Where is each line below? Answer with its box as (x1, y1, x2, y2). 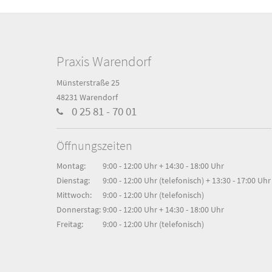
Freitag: (56, 218, 83, 229)
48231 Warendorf (56, 91, 118, 103)
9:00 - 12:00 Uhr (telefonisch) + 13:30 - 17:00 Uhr (102, 174, 271, 186)
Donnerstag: (56, 203, 101, 215)
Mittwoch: (56, 189, 92, 200)
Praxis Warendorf (56, 52, 151, 70)
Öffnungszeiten (56, 137, 132, 153)
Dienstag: (56, 174, 90, 186)
